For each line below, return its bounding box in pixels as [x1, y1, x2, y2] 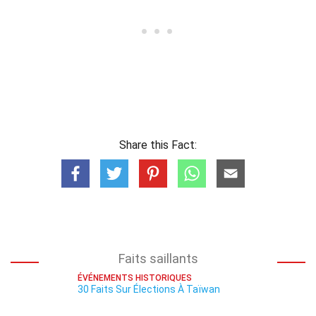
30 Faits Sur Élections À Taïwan [78, 284, 220, 295]
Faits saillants [118, 251, 198, 266]
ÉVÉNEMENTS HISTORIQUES [78, 273, 192, 283]
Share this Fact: [119, 138, 197, 152]
